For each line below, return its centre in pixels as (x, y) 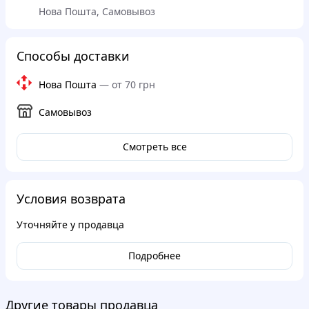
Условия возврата (71, 198)
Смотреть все (154, 146)
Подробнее (154, 255)
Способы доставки (73, 56)
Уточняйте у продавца (70, 224)
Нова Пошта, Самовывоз (97, 11)
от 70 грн (133, 84)
